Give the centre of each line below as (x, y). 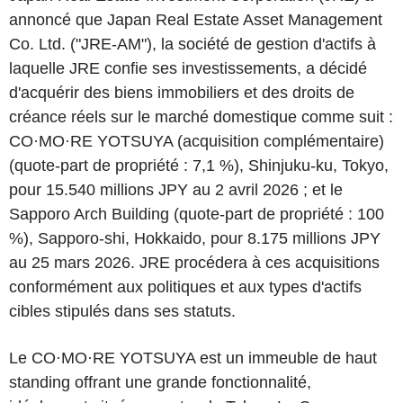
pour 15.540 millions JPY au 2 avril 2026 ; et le (176, 190)
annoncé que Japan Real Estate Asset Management (196, 20)
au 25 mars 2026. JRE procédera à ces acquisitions (194, 263)
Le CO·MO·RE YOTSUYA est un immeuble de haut (193, 358)
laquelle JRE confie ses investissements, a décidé (188, 68)
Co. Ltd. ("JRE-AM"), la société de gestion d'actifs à (193, 44)
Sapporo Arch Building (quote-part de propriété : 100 (197, 214)
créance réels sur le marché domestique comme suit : (201, 117)
